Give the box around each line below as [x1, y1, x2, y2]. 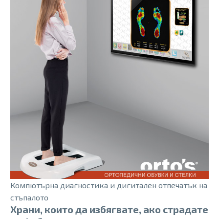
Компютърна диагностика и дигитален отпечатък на [10, 180, 207, 190]
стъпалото [10, 192, 48, 202]
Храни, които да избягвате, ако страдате [10, 203, 208, 215]
